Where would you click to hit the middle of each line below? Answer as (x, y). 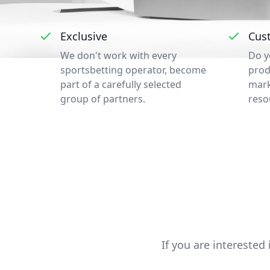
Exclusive (84, 36)
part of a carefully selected (121, 84)
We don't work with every (118, 55)
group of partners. (103, 99)
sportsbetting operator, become (133, 70)
